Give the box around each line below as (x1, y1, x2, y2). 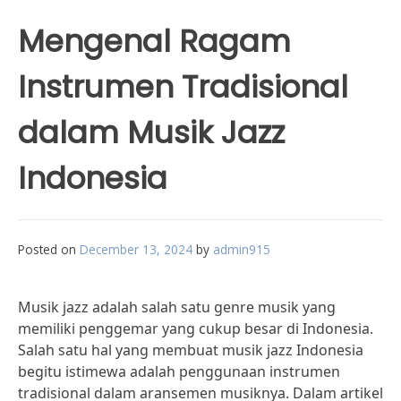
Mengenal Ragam (18, 20, 291, 63)
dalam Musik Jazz (18, 111, 285, 154)
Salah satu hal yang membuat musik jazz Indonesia (18, 340, 363, 360)
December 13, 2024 (80, 241, 192, 258)
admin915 (213, 241, 270, 258)
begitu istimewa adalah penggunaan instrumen (18, 362, 340, 381)
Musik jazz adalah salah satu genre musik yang (18, 297, 336, 317)
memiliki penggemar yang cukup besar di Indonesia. (18, 319, 373, 338)
